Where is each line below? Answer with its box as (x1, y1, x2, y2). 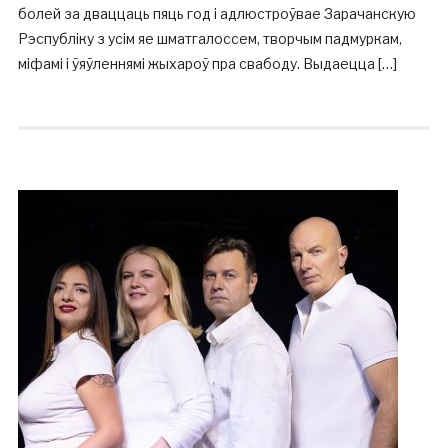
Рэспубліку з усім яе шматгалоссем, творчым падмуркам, (17, 30, 402, 47)
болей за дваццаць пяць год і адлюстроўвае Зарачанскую (17, 5, 416, 22)
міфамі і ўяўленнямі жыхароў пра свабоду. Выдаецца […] (17, 55, 397, 72)
